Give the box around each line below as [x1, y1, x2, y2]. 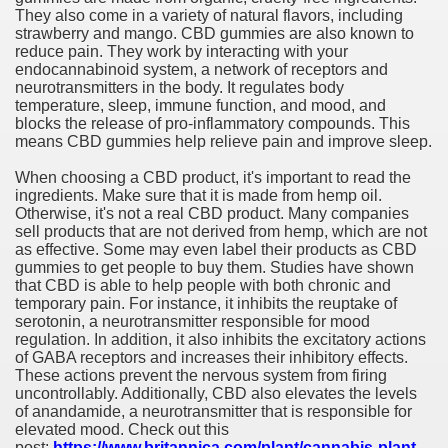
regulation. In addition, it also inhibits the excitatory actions [15, 331, 426, 348]
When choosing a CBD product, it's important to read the [15, 169, 411, 186]
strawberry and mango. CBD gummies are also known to [15, 25, 414, 42]
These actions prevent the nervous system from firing [15, 367, 387, 384]
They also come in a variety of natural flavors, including [15, 7, 403, 24]
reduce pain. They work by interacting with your [15, 43, 348, 60]
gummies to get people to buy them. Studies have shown [15, 259, 414, 276]
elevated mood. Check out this [15, 421, 229, 438]
